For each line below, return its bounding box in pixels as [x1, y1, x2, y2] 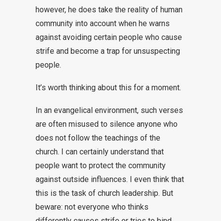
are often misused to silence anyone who [36, 119, 178, 129]
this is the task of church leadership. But [36, 188, 173, 198]
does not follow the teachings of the [36, 133, 160, 143]
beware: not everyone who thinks [36, 202, 148, 212]
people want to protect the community [36, 161, 166, 170]
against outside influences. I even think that [36, 175, 184, 184]
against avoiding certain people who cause [36, 33, 182, 42]
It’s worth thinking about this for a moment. [36, 83, 181, 92]
